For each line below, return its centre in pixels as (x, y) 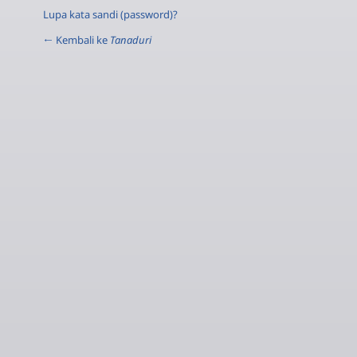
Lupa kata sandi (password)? (110, 14)
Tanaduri (131, 39)
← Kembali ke (76, 39)
